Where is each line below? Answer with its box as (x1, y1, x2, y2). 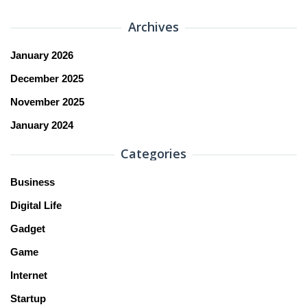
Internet (10, 269, 47, 282)
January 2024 (10, 119, 73, 132)
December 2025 (10, 73, 84, 85)
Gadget (10, 223, 45, 235)
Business (10, 176, 55, 188)
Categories (121, 145, 186, 162)
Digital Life (10, 199, 62, 212)
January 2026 (10, 49, 73, 62)
